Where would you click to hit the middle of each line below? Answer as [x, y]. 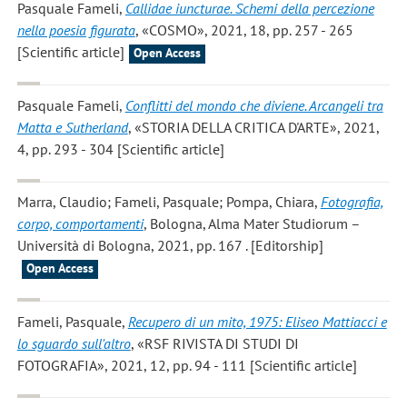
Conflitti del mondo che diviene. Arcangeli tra [254, 106]
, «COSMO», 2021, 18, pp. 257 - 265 [244, 30]
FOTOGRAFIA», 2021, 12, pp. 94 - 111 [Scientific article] [187, 365]
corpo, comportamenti [80, 224]
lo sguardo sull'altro [74, 343]
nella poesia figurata [76, 30]
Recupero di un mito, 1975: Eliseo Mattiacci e [257, 321]
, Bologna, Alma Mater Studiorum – [252, 224]
